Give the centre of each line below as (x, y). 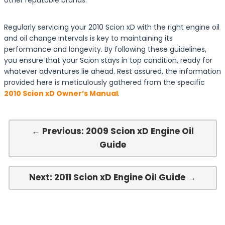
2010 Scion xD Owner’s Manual (61, 93)
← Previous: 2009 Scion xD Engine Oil (113, 131)
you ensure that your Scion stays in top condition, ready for (108, 60)
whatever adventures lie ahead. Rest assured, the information (113, 71)
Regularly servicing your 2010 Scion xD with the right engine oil (112, 27)
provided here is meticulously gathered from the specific (104, 82)
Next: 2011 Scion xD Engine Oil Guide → (113, 177)
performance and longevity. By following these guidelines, (105, 49)
